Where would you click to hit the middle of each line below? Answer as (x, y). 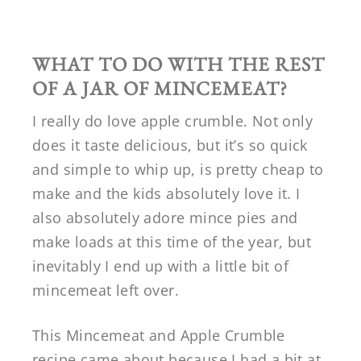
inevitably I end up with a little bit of (160, 266)
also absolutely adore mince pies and (165, 217)
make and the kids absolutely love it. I (166, 193)
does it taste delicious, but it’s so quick (170, 145)
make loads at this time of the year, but (172, 241)
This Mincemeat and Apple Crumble (159, 335)
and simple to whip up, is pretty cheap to (178, 169)
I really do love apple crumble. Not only (172, 120)
